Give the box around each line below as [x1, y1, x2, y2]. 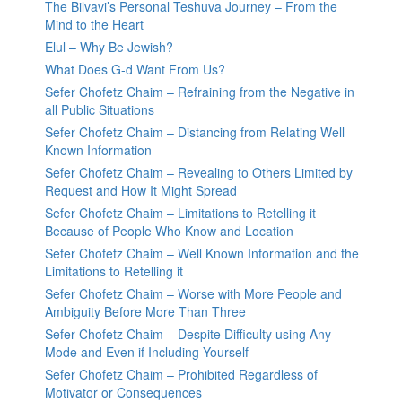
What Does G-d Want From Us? [45, 60, 225, 79]
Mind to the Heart [45, 15, 144, 34]
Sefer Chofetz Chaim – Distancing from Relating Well [45, 123, 345, 142]
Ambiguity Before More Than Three [45, 302, 246, 321]
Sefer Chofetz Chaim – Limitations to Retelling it [45, 204, 316, 223]
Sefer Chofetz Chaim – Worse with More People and [45, 284, 342, 303]
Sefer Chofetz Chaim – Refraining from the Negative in [45, 83, 354, 101]
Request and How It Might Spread [45, 181, 237, 200]
